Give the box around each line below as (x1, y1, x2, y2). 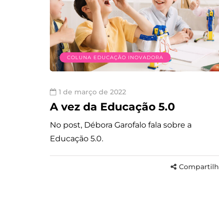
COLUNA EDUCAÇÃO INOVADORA (67, 54, 163, 61)
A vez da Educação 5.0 (50, 100, 175, 113)
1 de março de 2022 (59, 87, 126, 96)
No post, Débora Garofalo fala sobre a (50, 120, 192, 130)
